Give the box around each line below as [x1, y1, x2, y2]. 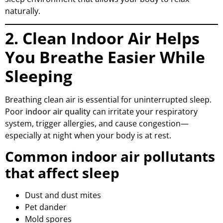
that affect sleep [5, 163, 119, 183]
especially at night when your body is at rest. [5, 130, 171, 141]
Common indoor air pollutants [5, 147, 215, 166]
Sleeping [5, 65, 72, 87]
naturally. [5, 5, 40, 16]
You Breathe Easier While [5, 46, 205, 68]
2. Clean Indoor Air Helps [5, 27, 200, 49]
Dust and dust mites [25, 190, 101, 201]
